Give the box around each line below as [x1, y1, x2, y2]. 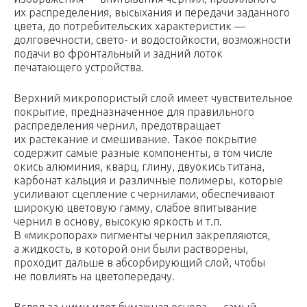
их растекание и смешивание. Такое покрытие [14, 133, 257, 146]
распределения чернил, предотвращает [14, 119, 221, 132]
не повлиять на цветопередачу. [14, 270, 175, 283]
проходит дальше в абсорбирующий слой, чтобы [14, 256, 265, 269]
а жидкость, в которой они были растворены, [14, 243, 248, 256]
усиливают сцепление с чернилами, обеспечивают [14, 188, 275, 201]
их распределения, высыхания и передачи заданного [14, 6, 290, 19]
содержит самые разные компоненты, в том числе [14, 147, 273, 160]
